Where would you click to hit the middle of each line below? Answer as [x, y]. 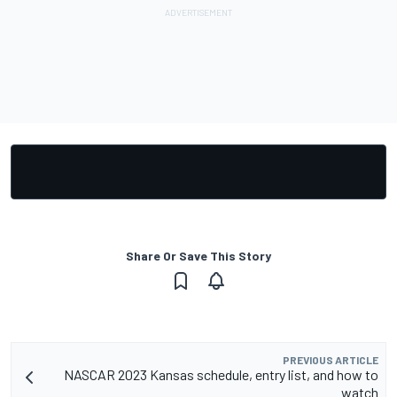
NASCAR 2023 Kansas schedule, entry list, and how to [221, 375]
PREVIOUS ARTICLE [331, 360]
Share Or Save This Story [198, 256]
